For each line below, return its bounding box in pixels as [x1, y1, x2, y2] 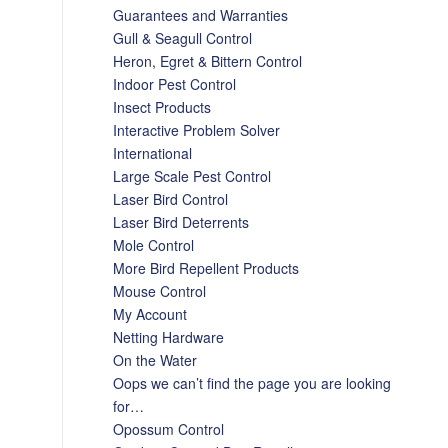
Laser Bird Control [113, 189, 229, 209]
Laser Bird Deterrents [113, 212, 250, 232]
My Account [113, 304, 188, 324]
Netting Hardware [113, 327, 225, 347]
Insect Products [113, 97, 212, 117]
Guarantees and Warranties [113, 5, 289, 25]
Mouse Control [113, 281, 207, 301]
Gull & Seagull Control [113, 28, 253, 48]
